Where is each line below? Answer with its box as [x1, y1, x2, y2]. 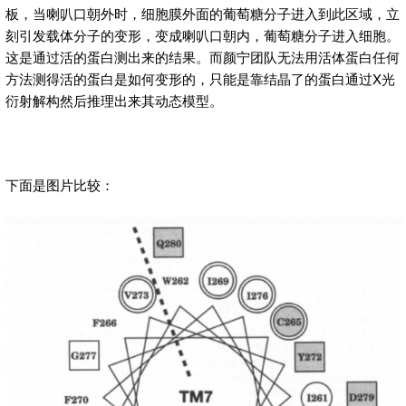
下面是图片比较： [5, 174, 114, 194]
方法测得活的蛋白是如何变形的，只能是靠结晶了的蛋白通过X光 [5, 68, 395, 88]
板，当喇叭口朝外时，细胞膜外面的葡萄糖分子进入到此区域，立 [5, 3, 400, 23]
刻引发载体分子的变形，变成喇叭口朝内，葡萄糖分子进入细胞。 [5, 24, 400, 44]
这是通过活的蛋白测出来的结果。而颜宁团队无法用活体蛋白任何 [5, 46, 400, 66]
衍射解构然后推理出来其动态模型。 [5, 90, 223, 110]
